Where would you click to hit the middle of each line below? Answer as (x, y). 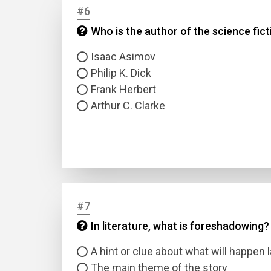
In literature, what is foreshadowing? (180, 226)
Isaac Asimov (123, 57)
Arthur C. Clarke (128, 106)
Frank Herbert (123, 89)
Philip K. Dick (121, 73)
